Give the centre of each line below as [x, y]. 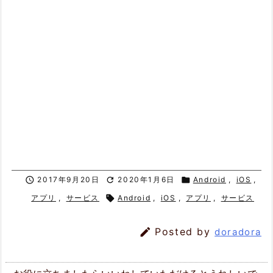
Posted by [185, 232]
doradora [238, 232]
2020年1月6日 [146, 179]
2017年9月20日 [69, 179]
